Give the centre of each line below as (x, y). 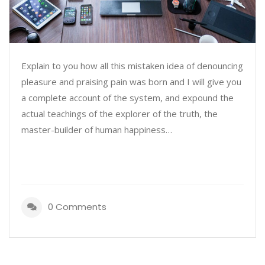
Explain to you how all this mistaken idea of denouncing (132, 65)
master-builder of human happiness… (97, 129)
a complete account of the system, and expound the (127, 97)
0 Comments (77, 206)
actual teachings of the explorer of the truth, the (119, 113)
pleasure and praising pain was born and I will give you (131, 81)
